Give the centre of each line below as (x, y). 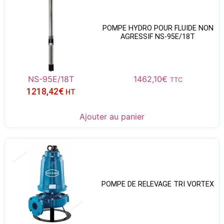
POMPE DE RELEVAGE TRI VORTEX (158, 184)
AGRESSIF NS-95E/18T (158, 36)
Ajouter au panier (112, 116)
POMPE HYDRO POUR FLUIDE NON (158, 28)
